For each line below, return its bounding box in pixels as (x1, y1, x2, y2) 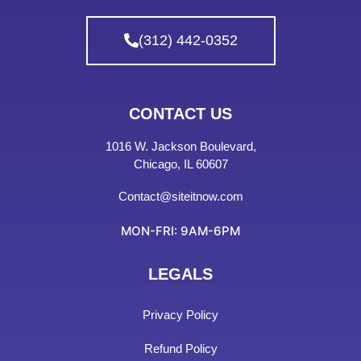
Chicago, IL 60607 (133, 156, 228, 171)
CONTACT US (129, 104, 232, 122)
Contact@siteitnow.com (118, 189, 243, 203)
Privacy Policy (143, 307, 218, 322)
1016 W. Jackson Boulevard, (105, 139, 256, 153)
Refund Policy (143, 341, 218, 355)
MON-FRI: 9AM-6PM (121, 222, 240, 239)
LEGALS (148, 264, 213, 283)
